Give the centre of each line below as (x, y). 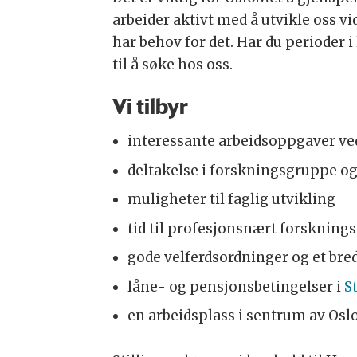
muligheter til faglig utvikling (231, 200)
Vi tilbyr (150, 106)
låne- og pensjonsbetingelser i (235, 286)
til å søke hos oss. (172, 65)
